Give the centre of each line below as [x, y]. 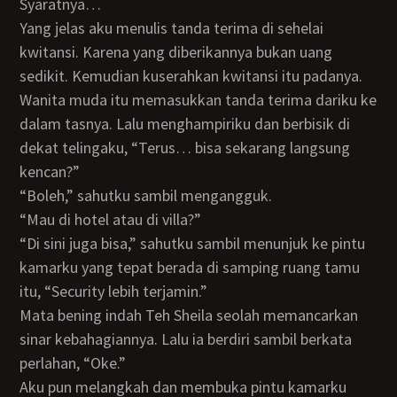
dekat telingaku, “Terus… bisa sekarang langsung [185, 148]
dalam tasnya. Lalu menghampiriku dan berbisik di [185, 124]
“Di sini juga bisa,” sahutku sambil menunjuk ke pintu [28, 243]
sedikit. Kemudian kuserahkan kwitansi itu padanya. [191, 76]
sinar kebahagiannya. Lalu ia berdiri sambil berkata [186, 339]
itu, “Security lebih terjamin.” [114, 291]
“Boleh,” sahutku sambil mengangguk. [155, 195]
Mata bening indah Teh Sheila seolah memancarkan [26, 315]
